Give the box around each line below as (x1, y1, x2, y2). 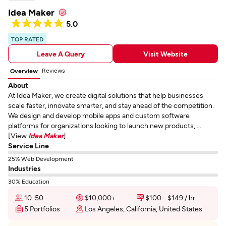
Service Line (8, 141, 49, 150)
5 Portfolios (24, 204, 60, 213)
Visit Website (143, 49, 188, 58)
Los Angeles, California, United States (85, 204, 202, 213)
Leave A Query (36, 49, 85, 58)
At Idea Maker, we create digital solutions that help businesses (8, 91, 203, 99)
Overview (10, 67, 38, 74)
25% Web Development (8, 155, 74, 162)
